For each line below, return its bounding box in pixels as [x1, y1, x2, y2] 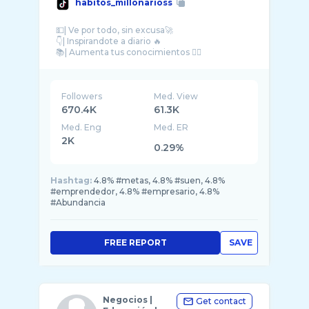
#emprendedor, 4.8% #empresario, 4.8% [50, 186, 219, 197]
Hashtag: [50, 175, 92, 186]
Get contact [196, 296, 246, 306]
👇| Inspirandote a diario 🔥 [56, 36, 161, 46]
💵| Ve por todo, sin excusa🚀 [56, 25, 173, 35]
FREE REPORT [103, 237, 167, 248]
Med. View [154, 91, 199, 101]
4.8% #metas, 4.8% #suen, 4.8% [94, 175, 225, 186]
